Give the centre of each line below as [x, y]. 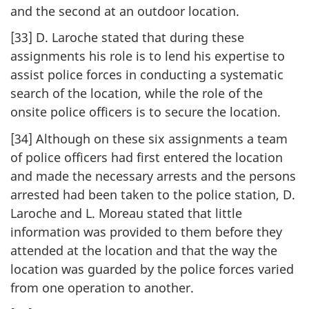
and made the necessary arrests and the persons [153, 176]
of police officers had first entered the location [147, 157]
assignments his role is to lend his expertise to [148, 56]
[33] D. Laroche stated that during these [127, 38]
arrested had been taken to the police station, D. [153, 194]
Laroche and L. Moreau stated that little [126, 213]
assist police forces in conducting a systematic [147, 75]
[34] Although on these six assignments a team [149, 138]
